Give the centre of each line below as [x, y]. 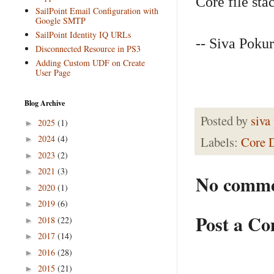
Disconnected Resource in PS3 [88, 48]
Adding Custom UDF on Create [90, 62]
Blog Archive [45, 103]
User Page [53, 72]
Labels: [221, 142]
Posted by [226, 120]
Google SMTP [60, 20]
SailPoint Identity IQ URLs [83, 34]
